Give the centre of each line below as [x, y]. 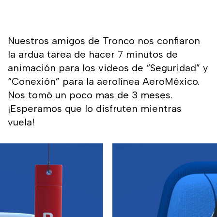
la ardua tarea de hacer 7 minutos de [93, 54]
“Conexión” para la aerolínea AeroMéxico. [103, 82]
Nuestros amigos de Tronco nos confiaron [104, 41]
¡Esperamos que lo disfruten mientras [94, 109]
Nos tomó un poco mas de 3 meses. [90, 95]
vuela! [21, 122]
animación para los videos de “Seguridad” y [108, 68]
